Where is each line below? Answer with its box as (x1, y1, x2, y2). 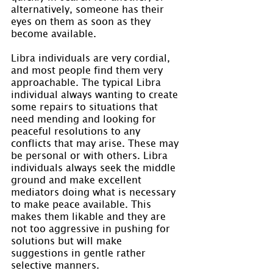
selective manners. (11, 258, 99, 271)
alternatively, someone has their (11, 2, 167, 15)
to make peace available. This (11, 197, 154, 210)
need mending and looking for (11, 112, 159, 124)
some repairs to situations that (11, 99, 161, 112)
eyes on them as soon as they (11, 14, 154, 27)
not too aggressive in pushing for (11, 221, 173, 234)
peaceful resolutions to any (11, 124, 143, 136)
